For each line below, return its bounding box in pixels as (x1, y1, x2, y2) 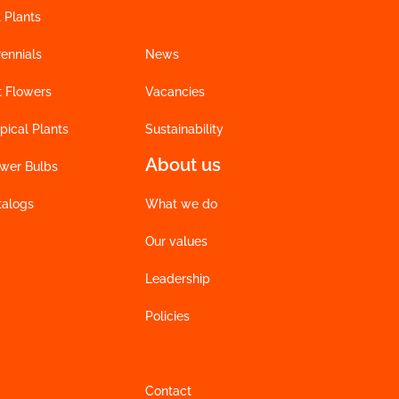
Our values (144, 234, 208, 248)
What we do (144, 197, 217, 211)
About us (144, 154, 221, 175)
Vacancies (144, 85, 205, 99)
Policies (144, 309, 190, 323)
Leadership (144, 272, 210, 286)
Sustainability (144, 122, 224, 136)
